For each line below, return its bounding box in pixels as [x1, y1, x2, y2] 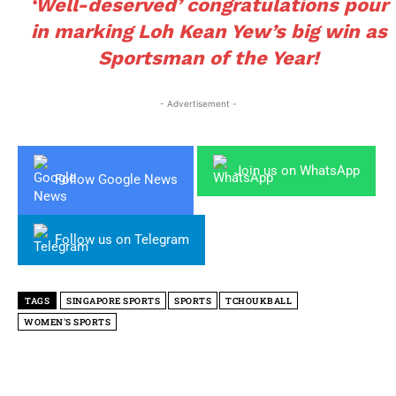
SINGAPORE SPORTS [66, 294, 160, 307]
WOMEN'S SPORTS [24, 316, 110, 328]
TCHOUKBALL [225, 294, 292, 307]
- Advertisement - [159, 97, 237, 109]
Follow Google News [55, 171, 178, 188]
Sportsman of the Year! [98, 46, 320, 69]
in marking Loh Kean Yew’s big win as [30, 19, 387, 42]
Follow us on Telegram [55, 231, 189, 247]
